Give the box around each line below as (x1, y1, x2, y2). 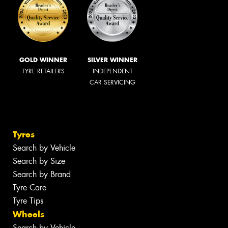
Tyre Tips (13, 195, 43, 207)
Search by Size (13, 156, 65, 167)
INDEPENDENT (92, 67, 133, 75)
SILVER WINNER (88, 55, 137, 64)
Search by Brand (13, 169, 71, 180)
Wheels (13, 209, 44, 220)
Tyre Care (13, 182, 46, 193)
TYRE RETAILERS (22, 67, 65, 75)
